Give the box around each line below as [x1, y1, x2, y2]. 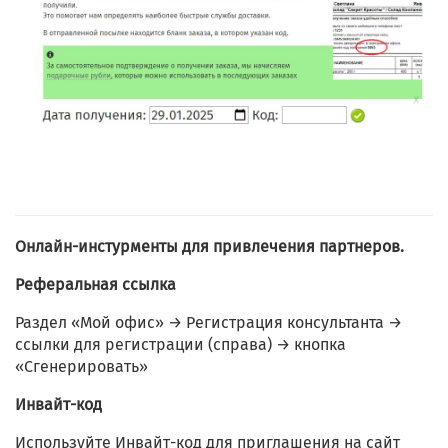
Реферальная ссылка [15, 275, 176, 295]
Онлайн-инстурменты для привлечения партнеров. [15, 237, 404, 257]
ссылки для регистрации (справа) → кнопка [15, 335, 346, 355]
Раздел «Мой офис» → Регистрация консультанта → [15, 313, 402, 333]
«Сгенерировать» [15, 357, 148, 377]
